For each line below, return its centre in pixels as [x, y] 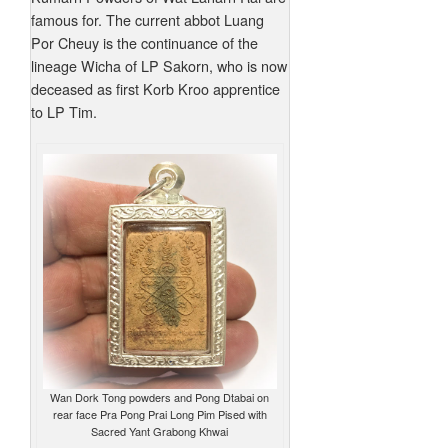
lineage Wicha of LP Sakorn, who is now [159, 66]
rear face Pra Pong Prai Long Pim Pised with [159, 414]
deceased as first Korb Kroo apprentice [155, 89]
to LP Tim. [64, 112]
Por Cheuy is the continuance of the [144, 43]
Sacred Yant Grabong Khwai [160, 431]
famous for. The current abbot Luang [147, 20]
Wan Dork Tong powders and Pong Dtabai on [160, 397]
